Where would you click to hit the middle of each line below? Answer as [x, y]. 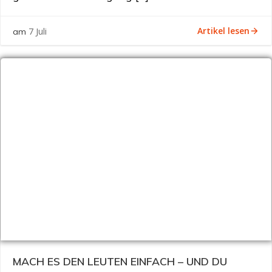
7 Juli [38, 31]
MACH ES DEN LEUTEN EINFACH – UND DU [120, 261]
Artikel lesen [223, 30]
